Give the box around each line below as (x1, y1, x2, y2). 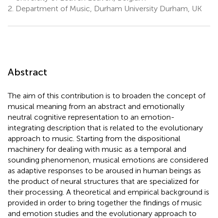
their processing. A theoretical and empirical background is (8, 187, 209, 197)
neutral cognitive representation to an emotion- (8, 112, 175, 122)
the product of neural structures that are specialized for (8, 176, 199, 186)
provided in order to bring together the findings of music (8, 198, 202, 207)
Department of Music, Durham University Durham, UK (14, 3, 202, 13)
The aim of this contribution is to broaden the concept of (8, 91, 205, 100)
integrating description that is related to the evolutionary (8, 123, 203, 132)
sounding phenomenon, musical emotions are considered (8, 155, 208, 164)
